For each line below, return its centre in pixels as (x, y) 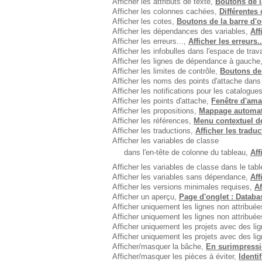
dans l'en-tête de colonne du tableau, (187, 152)
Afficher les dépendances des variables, (181, 31)
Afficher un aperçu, (146, 197)
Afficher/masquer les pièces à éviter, (175, 256)
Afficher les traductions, (154, 131)
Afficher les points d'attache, (162, 101)
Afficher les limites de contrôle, (166, 71)
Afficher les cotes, (144, 21)
